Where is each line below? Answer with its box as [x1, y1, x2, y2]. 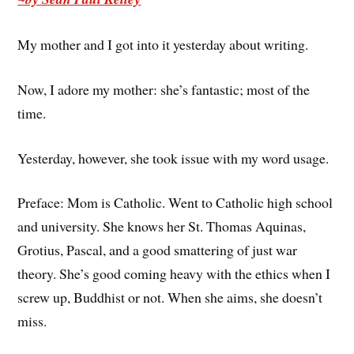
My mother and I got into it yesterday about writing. [17, 35, 309, 55]
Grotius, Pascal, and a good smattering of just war [17, 240, 298, 260]
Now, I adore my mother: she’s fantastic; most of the [17, 79, 311, 99]
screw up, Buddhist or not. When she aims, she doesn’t [17, 288, 323, 307]
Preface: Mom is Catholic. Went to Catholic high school [17, 193, 333, 213]
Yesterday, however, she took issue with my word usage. [17, 148, 330, 168]
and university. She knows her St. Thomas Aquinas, [17, 217, 307, 236]
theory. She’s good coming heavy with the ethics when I [17, 264, 331, 284]
